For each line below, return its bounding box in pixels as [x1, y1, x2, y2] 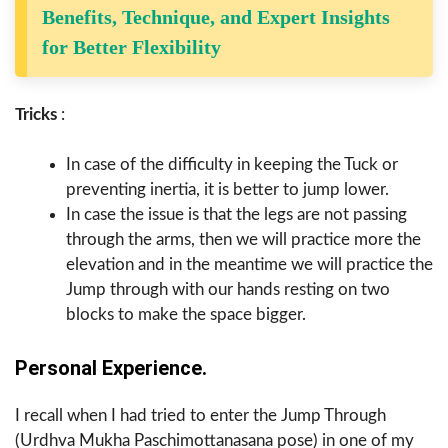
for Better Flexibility [42, 36, 221, 59]
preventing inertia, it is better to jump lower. [66, 181, 389, 199]
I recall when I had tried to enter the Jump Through [15, 406, 386, 424]
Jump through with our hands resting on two [66, 281, 390, 299]
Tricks [15, 106, 57, 124]
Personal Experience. [15, 355, 207, 380]
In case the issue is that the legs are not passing [66, 206, 407, 224]
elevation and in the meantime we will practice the [66, 256, 433, 274]
